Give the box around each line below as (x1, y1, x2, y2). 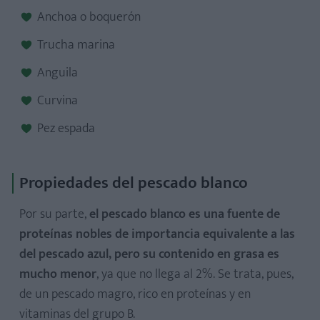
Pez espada (37, 118, 95, 140)
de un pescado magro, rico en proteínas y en (19, 284, 251, 306)
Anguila (37, 62, 78, 84)
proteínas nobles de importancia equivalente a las (19, 224, 295, 246)
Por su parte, (19, 204, 89, 226)
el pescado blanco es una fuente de (89, 204, 280, 226)
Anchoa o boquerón (37, 6, 141, 29)
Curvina (37, 90, 78, 112)
